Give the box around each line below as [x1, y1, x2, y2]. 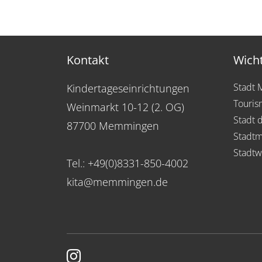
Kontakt [67, 51, 109, 68]
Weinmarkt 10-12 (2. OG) [67, 99, 184, 114]
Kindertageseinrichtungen [67, 81, 189, 95]
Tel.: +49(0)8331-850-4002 [67, 156, 188, 170]
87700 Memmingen [67, 118, 159, 133]
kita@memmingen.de [67, 174, 168, 189]
